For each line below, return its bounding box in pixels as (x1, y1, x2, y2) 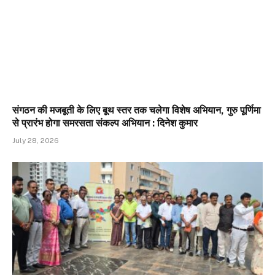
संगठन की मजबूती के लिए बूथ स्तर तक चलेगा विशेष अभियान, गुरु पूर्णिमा (12, 104, 261, 116)
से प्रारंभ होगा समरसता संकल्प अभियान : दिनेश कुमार (12, 117, 198, 129)
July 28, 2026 (12, 136, 59, 145)
